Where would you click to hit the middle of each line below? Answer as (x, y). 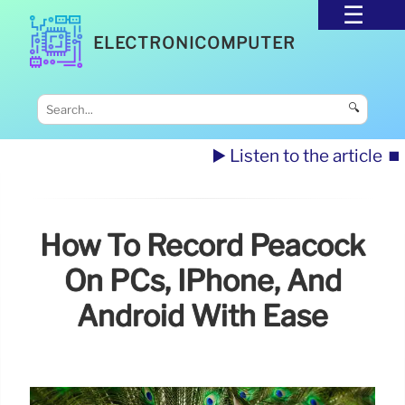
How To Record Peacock (202, 246)
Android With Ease (202, 316)
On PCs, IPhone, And (202, 281)
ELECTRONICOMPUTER (195, 42)
